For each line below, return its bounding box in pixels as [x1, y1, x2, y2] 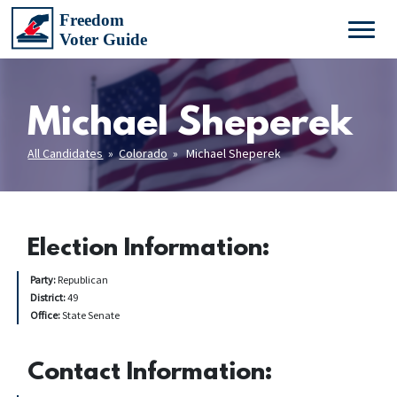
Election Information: [27, 235, 271, 263]
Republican [58, 273, 109, 286]
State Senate [62, 308, 121, 322]
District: [30, 291, 68, 304]
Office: [30, 308, 63, 322]
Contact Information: [27, 359, 274, 387]
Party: [30, 273, 58, 286]
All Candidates [27, 145, 104, 161]
